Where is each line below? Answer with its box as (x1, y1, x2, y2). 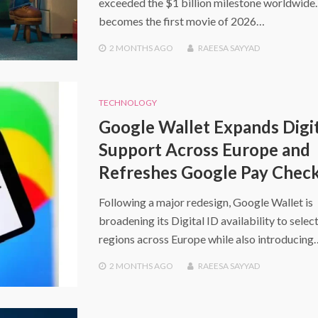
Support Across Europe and (98, 139, 310, 160)
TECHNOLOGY (98, 97, 157, 109)
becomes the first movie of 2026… (98, 14, 265, 28)
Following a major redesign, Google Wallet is (98, 195, 313, 209)
